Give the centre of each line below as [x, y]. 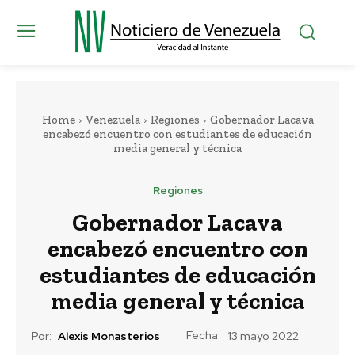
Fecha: [203, 335]
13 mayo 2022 [263, 336]
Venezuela [113, 119]
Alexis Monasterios [109, 336]
